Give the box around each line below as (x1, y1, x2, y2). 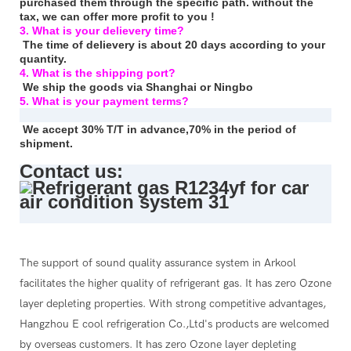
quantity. (20, 52, 67, 66)
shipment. (20, 137, 73, 150)
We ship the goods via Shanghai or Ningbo (23, 81, 253, 94)
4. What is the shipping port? (20, 67, 175, 80)
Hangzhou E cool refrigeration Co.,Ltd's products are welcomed (20, 317, 329, 331)
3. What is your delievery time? (20, 24, 184, 38)
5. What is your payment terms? (20, 95, 189, 108)
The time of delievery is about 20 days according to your (23, 38, 325, 52)
